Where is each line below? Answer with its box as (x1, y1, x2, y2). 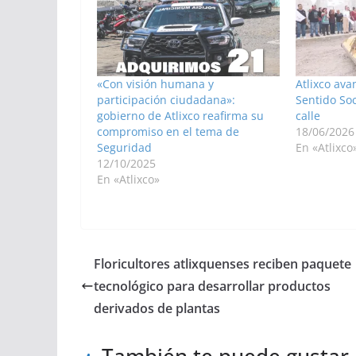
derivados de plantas (94, 299, 220, 317)
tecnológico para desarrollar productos (94, 277, 331, 295)
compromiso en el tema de (97, 123, 239, 139)
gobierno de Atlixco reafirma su (97, 107, 264, 123)
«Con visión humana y (97, 75, 214, 91)
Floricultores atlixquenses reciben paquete (94, 254, 351, 273)
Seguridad (97, 139, 152, 155)
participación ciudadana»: (97, 91, 235, 107)
